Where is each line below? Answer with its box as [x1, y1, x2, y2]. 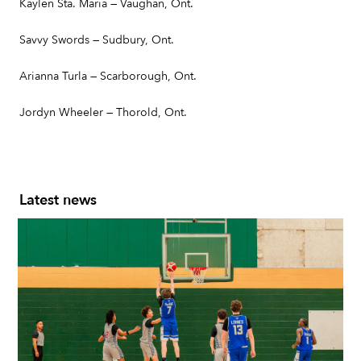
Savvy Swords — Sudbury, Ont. [19, 32, 174, 48]
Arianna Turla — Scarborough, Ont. [19, 68, 197, 84]
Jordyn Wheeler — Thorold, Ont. [19, 105, 187, 120]
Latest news [19, 190, 97, 210]
